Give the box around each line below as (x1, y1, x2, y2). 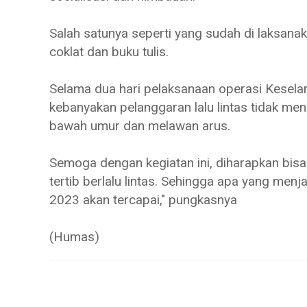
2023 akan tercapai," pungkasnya (49, 191, 241, 208)
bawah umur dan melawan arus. (49, 117, 230, 134)
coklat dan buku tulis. (49, 43, 172, 60)
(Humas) (49, 228, 99, 245)
